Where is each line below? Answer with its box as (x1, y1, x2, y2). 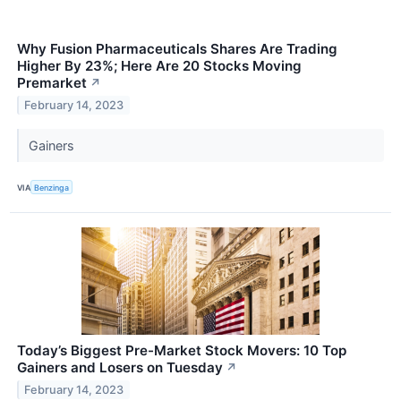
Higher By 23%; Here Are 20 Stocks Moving (17, 57, 302, 75)
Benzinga (34, 182, 70, 192)
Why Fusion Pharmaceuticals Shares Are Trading (17, 40, 337, 58)
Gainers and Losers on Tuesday (17, 359, 223, 377)
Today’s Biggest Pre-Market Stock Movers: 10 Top (17, 342, 346, 360)
